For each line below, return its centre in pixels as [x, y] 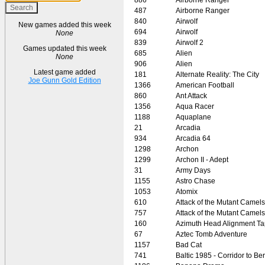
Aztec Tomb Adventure [211, 234]
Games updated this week [64, 49]
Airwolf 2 [190, 42]
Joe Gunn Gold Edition [64, 80]
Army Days [193, 170]
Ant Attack [191, 96]
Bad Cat [189, 245]
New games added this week [64, 25]
